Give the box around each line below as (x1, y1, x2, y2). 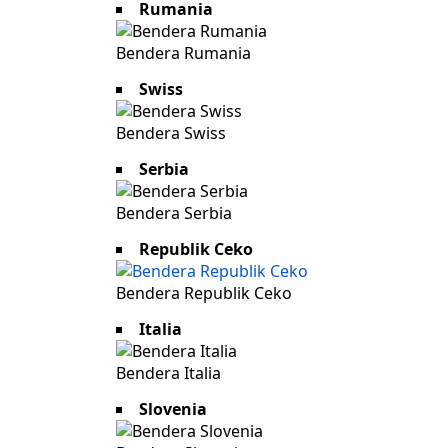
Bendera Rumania (116, 42, 251, 65)
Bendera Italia (116, 362, 221, 385)
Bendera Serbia (116, 202, 232, 225)
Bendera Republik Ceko (116, 282, 292, 305)
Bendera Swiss (116, 122, 226, 145)
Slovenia (139, 398, 207, 421)
